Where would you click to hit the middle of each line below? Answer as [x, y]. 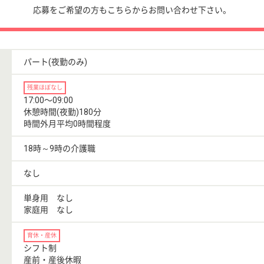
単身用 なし [48, 198]
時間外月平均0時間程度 [67, 124]
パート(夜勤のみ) [55, 62]
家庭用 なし [48, 210]
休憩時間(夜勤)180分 [62, 112]
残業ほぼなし [45, 88]
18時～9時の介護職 [60, 149]
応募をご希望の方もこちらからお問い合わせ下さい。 [132, 10]
